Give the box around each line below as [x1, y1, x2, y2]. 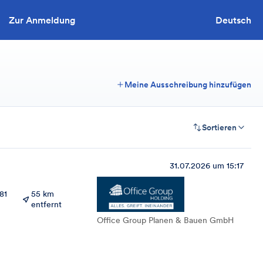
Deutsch [215, 14, 251, 26]
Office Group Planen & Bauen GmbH [97, 215, 234, 225]
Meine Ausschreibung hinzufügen [124, 79, 251, 90]
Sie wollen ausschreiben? [92, 14, 200, 26]
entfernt [31, 199, 62, 210]
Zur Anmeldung [9, 14, 76, 26]
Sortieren [202, 122, 237, 133]
